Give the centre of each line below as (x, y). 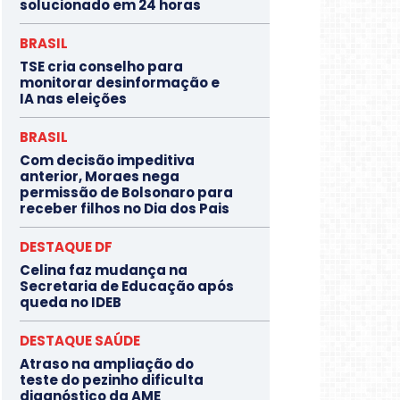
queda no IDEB (71, 302)
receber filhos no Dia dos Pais (125, 208)
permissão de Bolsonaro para (126, 192)
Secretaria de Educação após (127, 286)
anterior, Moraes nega (100, 176)
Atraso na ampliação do (107, 363)
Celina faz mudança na (104, 270)
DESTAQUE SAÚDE (80, 340)
